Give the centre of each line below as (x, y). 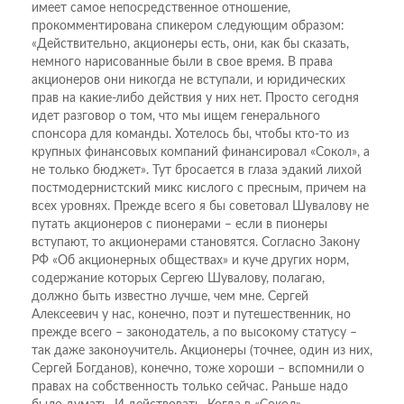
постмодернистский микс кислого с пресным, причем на (199, 188)
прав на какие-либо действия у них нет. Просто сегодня (195, 98)
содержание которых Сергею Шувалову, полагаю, (178, 278)
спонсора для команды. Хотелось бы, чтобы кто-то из (190, 134)
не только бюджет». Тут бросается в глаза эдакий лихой (197, 170)
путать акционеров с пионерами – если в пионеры (179, 224)
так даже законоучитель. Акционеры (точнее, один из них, (202, 350)
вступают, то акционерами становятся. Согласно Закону (196, 242)
